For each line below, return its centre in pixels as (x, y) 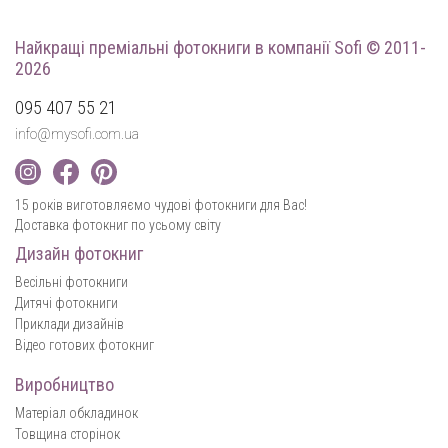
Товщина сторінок (67, 433)
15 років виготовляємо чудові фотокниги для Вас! (161, 204)
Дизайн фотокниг (79, 253)
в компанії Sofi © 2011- (340, 48)
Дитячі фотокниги (66, 302)
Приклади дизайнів (69, 323)
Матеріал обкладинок (76, 412)
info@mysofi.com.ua (77, 134)
